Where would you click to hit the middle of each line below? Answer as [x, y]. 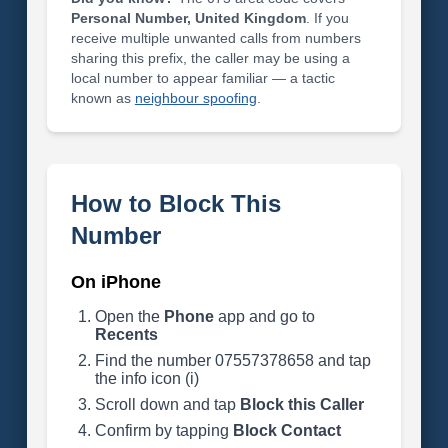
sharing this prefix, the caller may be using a [210, 58]
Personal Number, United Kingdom [188, 18]
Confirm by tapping [163, 430]
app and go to [264, 316]
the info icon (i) [146, 378]
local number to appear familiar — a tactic [202, 78]
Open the [129, 316]
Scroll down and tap [167, 404]
